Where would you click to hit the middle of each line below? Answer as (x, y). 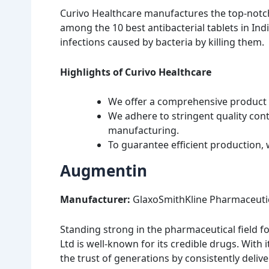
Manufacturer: (96, 200)
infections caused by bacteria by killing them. (162, 42)
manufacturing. (144, 131)
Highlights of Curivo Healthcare (136, 72)
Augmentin (104, 171)
